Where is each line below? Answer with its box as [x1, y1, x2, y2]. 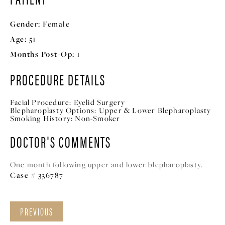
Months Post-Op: [10, 49, 75, 59]
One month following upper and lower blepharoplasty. [10, 159, 203, 170]
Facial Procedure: [10, 97, 72, 107]
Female [40, 19, 70, 29]
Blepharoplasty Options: [10, 105, 97, 116]
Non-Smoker [75, 113, 121, 124]
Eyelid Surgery [73, 97, 126, 107]
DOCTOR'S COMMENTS [10, 131, 111, 152]
